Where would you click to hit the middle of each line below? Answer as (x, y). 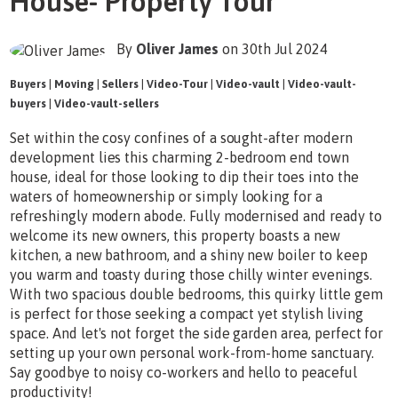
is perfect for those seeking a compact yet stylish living (187, 313)
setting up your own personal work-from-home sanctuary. (192, 352)
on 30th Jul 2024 (275, 48)
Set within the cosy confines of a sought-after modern (181, 137)
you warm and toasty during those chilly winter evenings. (191, 274)
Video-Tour (178, 84)
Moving (75, 84)
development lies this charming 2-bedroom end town (179, 157)
